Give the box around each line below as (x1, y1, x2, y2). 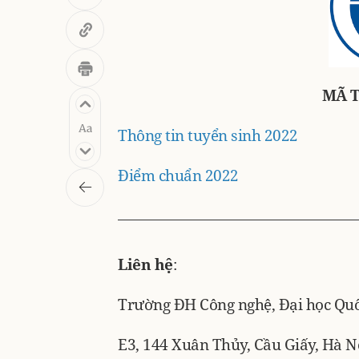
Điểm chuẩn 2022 (118, 164, 239, 186)
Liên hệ (118, 253, 173, 275)
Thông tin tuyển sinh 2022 (118, 124, 298, 146)
